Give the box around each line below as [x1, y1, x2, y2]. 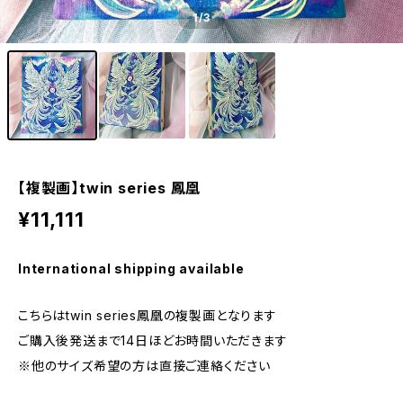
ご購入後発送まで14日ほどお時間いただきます [18, 333, 288, 348]
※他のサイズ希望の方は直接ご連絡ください [18, 358, 272, 373]
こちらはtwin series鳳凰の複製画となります [18, 308, 277, 323]
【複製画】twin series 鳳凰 [18, 179, 201, 197]
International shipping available [18, 261, 245, 276]
